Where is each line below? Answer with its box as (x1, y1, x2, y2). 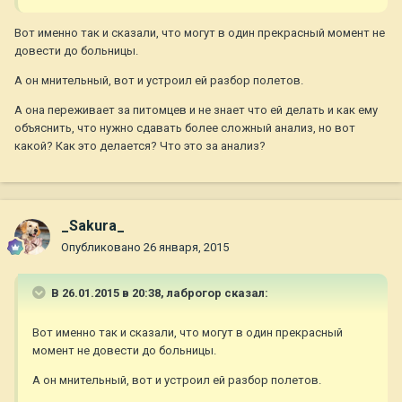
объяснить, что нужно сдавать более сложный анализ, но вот (14, 121, 355, 135)
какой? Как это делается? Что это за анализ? (14, 139, 266, 153)
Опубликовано (61, 240, 144, 255)
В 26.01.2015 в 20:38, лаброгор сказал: (48, 286, 268, 301)
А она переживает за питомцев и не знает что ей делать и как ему (14, 103, 378, 118)
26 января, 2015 (144, 240, 229, 255)
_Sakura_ (61, 217, 125, 235)
